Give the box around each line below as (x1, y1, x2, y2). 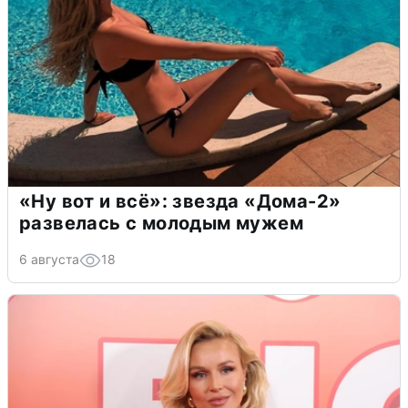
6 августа (19, 250, 79, 267)
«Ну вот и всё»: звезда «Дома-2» (19, 189, 342, 212)
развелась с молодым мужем (19, 211, 303, 234)
